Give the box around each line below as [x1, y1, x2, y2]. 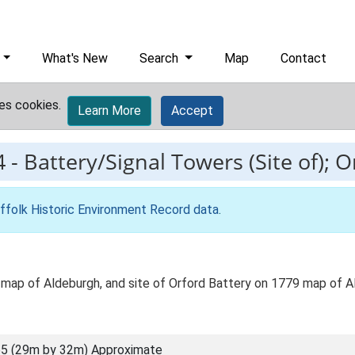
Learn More [78, 103, 141, 118]
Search [139, 51, 182, 66]
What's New [42, 51, 109, 66]
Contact [281, 51, 327, 66]
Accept [171, 103, 213, 118]
